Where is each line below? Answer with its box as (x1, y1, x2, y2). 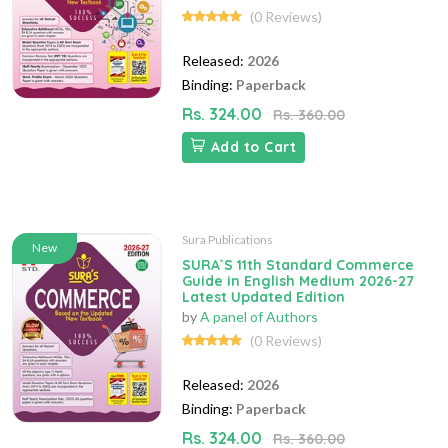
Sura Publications (182, 232, 273, 248)
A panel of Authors (200, 308, 318, 326)
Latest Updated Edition (182, 288, 345, 307)
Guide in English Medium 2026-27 (182, 272, 414, 291)
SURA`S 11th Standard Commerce (182, 256, 414, 275)
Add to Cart (210, 138, 296, 157)
